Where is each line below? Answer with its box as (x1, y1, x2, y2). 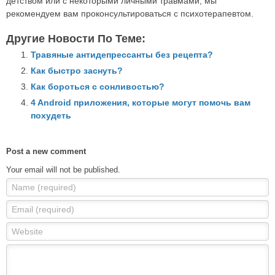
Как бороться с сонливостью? (31, 82, 165, 91)
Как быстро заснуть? (31, 66, 123, 76)
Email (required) (12, 204, 74, 214)
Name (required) (12, 182, 76, 192)
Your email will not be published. (6, 165, 120, 174)
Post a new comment (6, 147, 86, 156)
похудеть (31, 110, 71, 120)
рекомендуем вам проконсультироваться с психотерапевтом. (6, 9, 254, 18)
